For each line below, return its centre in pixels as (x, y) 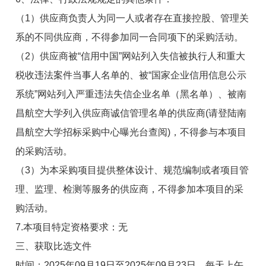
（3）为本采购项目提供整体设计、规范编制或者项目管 (132, 170)
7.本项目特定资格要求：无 (72, 227)
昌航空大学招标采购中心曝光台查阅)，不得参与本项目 (131, 132)
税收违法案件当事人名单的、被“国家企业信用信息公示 (131, 75)
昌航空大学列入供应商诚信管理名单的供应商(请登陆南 (131, 113)
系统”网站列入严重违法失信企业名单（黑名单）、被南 (131, 94)
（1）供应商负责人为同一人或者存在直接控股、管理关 (132, 18)
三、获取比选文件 (54, 246)
